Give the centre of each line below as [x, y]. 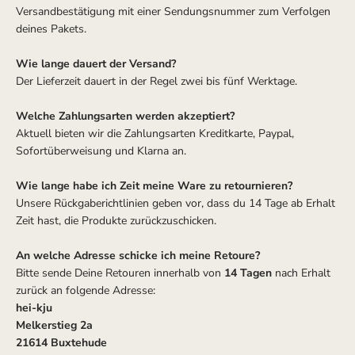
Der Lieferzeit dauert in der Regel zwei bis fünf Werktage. [157, 81]
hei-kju [34, 308]
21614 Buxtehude [63, 343]
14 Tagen [250, 273]
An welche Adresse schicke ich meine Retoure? [138, 256]
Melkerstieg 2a [54, 325]
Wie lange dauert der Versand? [96, 64]
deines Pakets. [53, 29]
